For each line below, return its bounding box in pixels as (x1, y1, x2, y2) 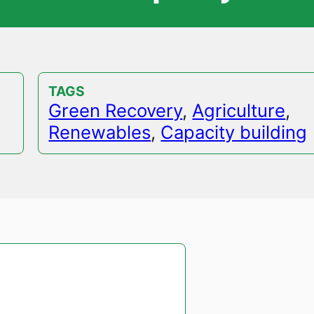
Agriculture (192, 100, 286, 122)
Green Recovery (48, 100, 183, 122)
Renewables (48, 121, 151, 144)
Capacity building (161, 121, 308, 144)
